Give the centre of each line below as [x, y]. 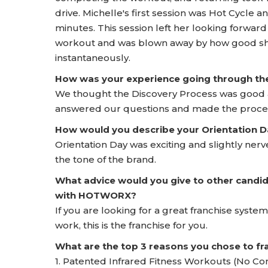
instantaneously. [93, 58]
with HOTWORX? [96, 195]
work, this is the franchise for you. [131, 225]
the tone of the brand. [106, 159]
